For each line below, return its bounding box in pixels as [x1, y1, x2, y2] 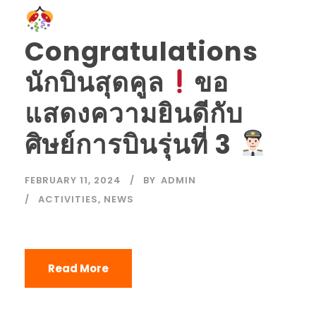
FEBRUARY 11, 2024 [25, 173, 121, 187]
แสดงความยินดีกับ [25, 95, 243, 132]
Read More [48, 260, 109, 276]
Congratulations [25, 32, 258, 70]
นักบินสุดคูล [25, 63, 164, 101]
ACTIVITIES [38, 192, 98, 206]
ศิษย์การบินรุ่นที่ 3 [25, 126, 238, 163]
